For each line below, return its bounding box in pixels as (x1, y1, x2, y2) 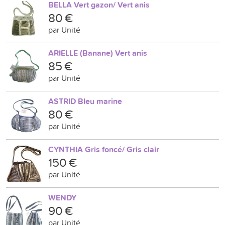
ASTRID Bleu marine (48, 95, 122, 107)
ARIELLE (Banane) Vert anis (48, 47, 147, 59)
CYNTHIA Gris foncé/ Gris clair (48, 144, 159, 155)
